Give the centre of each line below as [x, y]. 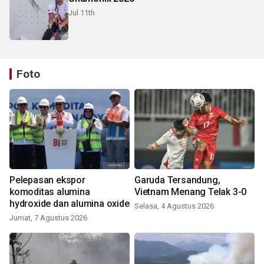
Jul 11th [82, 13]
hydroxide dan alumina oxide [70, 204]
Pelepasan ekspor [47, 180]
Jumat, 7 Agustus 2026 [48, 218]
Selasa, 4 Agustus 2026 [174, 206]
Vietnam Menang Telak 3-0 [191, 192]
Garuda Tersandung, [177, 180]
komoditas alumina [50, 192]
